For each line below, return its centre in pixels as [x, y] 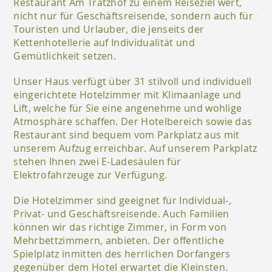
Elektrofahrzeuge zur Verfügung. [90, 175]
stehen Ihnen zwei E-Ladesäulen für [97, 161]
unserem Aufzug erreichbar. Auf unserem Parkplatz [135, 148]
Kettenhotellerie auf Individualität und [104, 42]
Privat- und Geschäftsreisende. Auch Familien [121, 214]
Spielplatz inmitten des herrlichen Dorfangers [122, 254]
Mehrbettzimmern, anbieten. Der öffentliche [119, 240]
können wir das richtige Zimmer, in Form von [120, 227]
